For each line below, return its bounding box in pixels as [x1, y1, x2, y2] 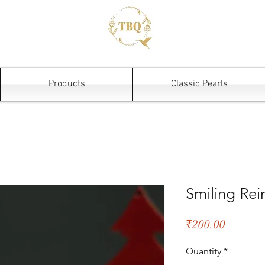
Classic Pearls [170, 78, 228, 90]
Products [48, 78, 85, 90]
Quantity [186, 245, 221, 257]
